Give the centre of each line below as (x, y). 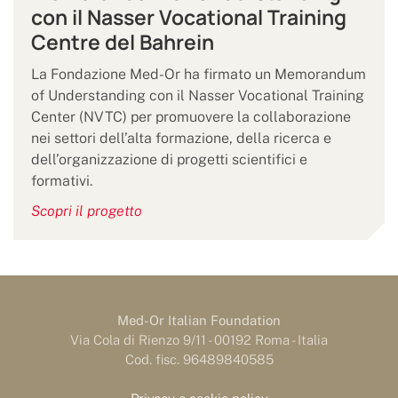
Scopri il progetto (87, 211)
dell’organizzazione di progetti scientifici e (169, 160)
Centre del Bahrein (123, 43)
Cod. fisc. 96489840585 (199, 360)
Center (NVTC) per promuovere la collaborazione (191, 117)
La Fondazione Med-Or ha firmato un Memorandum (199, 75)
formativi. (62, 181)
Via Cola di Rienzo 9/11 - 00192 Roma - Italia (199, 340)
